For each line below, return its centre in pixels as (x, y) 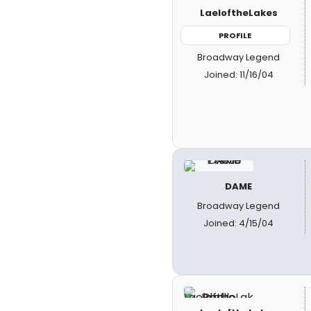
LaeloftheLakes (238, 12)
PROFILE (235, 35)
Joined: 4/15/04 (239, 223)
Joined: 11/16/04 (238, 75)
